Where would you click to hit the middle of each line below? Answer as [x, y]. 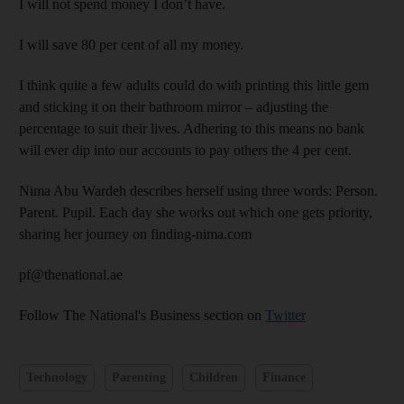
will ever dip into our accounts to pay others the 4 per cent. [185, 150]
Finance [284, 377]
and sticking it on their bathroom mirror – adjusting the [174, 106]
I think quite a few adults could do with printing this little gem [194, 85]
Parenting [138, 377]
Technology [57, 377]
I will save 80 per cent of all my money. [131, 44]
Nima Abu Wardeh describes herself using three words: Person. [198, 190]
